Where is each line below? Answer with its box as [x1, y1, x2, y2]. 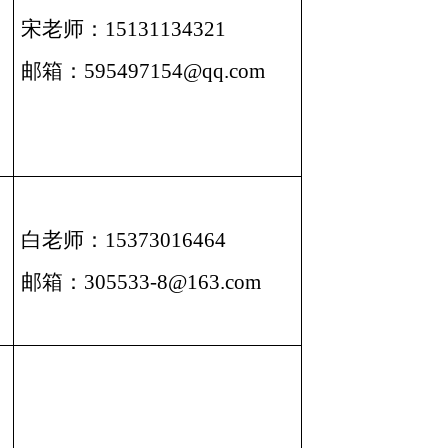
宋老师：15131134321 [21, 16, 227, 41]
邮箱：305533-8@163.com [21, 269, 262, 294]
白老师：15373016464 [21, 227, 227, 252]
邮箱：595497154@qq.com [21, 58, 266, 83]
